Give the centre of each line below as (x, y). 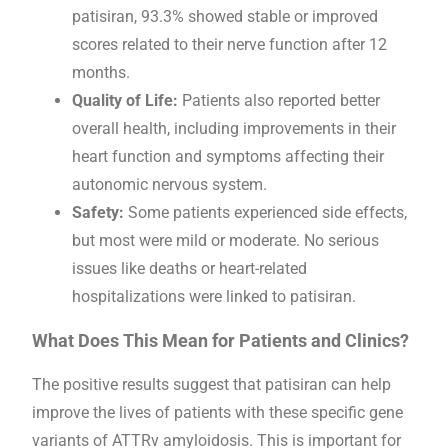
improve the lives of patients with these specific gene (217, 412)
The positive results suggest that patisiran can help (211, 384)
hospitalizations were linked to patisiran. (214, 296)
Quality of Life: (125, 100)
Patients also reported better (279, 100)
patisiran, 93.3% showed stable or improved (225, 16)
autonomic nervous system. (169, 184)
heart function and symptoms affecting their (228, 156)
